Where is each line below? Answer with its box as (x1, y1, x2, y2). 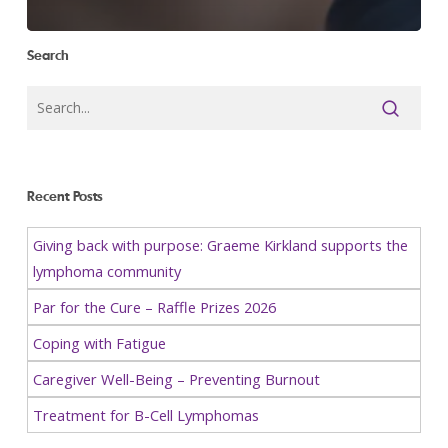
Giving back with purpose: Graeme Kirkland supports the (32, 235, 408, 256)
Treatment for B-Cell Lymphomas (32, 405, 259, 426)
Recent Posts (26, 187, 103, 205)
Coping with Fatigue (32, 333, 166, 354)
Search (26, 46, 69, 64)
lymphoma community (32, 261, 181, 282)
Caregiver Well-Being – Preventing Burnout (32, 369, 320, 390)
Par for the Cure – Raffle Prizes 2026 (32, 297, 276, 318)
